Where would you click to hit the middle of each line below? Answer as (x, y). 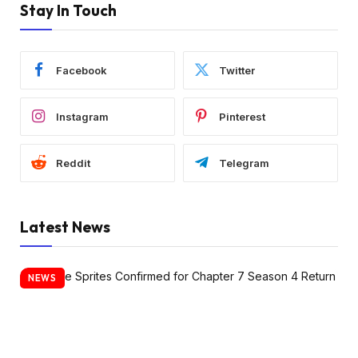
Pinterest (242, 116)
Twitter (237, 70)
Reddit (73, 163)
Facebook (82, 70)
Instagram (82, 116)
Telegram (244, 163)
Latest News (65, 227)
